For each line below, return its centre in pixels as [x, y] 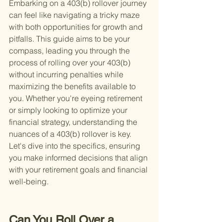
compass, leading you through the [70, 51]
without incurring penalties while [67, 75]
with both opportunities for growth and [77, 27]
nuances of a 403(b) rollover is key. [71, 134]
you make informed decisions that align [79, 158]
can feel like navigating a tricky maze [75, 15]
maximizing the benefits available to [73, 86]
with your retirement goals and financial [79, 170]
